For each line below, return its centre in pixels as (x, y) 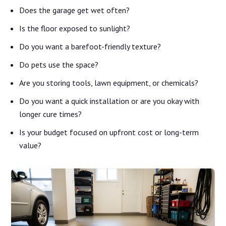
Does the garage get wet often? (75, 10)
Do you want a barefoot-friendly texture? (90, 46)
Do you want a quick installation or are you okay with (109, 101)
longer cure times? (51, 114)
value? (31, 145)
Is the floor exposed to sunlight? (75, 28)
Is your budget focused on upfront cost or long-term (109, 132)
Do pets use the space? (59, 64)
